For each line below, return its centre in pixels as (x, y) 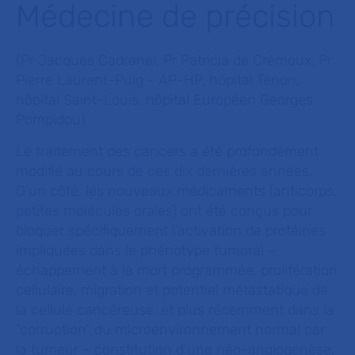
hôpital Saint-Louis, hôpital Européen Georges (164, 100)
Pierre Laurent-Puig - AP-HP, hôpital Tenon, (158, 80)
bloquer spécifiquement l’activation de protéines (171, 231)
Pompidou (48, 120)
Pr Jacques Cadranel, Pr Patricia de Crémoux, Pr (176, 60)
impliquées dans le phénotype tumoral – (146, 250)
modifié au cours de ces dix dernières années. (164, 171)
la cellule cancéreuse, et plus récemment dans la (175, 310)
